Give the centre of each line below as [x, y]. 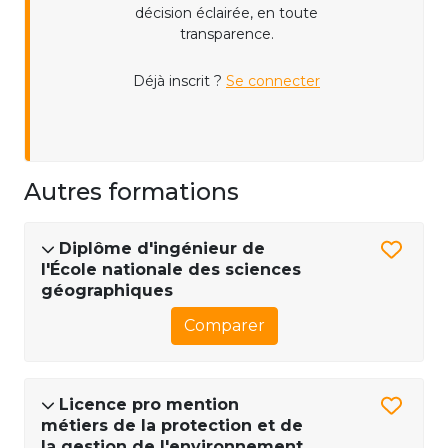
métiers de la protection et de [172, 425]
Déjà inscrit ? [179, 80]
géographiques [107, 290]
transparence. [226, 33]
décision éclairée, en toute [226, 12]
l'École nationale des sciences [171, 269]
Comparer [224, 325]
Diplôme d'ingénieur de [162, 248]
